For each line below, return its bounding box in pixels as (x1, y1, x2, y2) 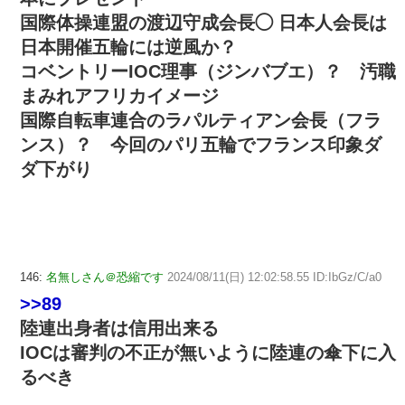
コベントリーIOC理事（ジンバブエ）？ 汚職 (20, 61, 396, 81)
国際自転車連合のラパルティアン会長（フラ (20, 109, 381, 130)
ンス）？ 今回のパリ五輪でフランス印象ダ (20, 134, 381, 155)
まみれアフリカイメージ (20, 85, 219, 106)
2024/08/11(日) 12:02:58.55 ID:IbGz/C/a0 (167, 269, 381, 284)
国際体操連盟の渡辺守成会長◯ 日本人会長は (20, 12, 387, 33)
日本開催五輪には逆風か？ (20, 36, 237, 57)
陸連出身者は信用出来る (20, 317, 219, 338)
